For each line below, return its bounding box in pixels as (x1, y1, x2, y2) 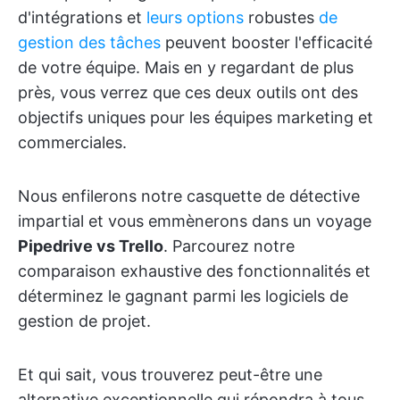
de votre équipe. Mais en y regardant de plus (18, 58, 354, 77)
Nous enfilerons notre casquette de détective (18, 187, 360, 205)
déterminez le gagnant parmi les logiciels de (18, 287, 348, 305)
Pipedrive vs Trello (18, 237, 163, 255)
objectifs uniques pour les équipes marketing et (18, 108, 373, 127)
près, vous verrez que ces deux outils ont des (18, 83, 358, 102)
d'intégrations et (18, 8, 146, 27)
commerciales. (18, 133, 127, 152)
